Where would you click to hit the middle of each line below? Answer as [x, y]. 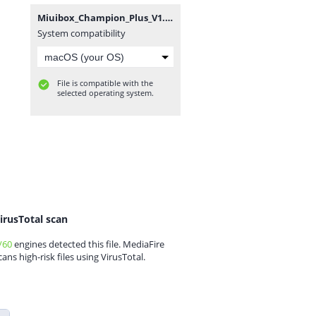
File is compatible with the [105, 83]
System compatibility [81, 33]
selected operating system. [105, 93]
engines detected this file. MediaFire [88, 244]
